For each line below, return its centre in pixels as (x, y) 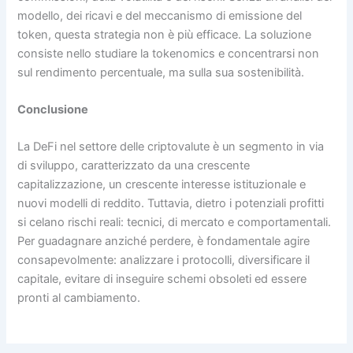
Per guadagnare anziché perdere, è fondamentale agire (164, 242)
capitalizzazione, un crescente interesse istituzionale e (162, 185)
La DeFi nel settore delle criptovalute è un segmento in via (171, 147)
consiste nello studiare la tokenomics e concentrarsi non (169, 53)
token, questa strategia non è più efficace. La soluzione (165, 34)
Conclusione (53, 110)
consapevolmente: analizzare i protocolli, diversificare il (164, 260)
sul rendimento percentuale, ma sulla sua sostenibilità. (161, 72)
